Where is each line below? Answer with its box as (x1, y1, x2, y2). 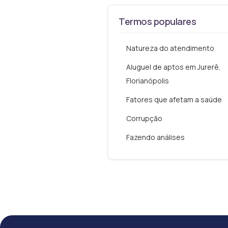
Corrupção (126, 113, 162, 124)
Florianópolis (126, 76, 169, 86)
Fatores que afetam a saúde (126, 95, 222, 105)
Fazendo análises (126, 132, 185, 142)
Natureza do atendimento (126, 43, 214, 53)
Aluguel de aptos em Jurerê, (126, 62, 221, 72)
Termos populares (119, 15, 196, 28)
